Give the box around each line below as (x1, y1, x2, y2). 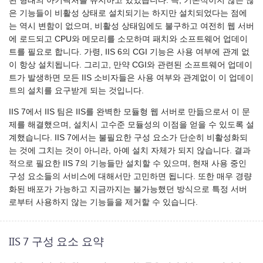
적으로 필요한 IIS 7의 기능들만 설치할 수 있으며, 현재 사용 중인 (9, 159, 247, 168)
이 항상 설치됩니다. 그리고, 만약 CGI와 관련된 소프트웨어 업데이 (9, 60, 252, 70)
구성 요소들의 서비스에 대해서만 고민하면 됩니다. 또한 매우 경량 (9, 171, 252, 181)
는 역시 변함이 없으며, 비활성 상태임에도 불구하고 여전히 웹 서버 (9, 22, 254, 31)
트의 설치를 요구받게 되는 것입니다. (9, 86, 144, 96)
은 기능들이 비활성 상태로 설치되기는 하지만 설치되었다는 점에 (9, 9, 247, 18)
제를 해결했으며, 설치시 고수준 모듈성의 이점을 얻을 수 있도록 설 (9, 120, 254, 129)
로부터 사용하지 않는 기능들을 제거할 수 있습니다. (9, 197, 198, 207)
